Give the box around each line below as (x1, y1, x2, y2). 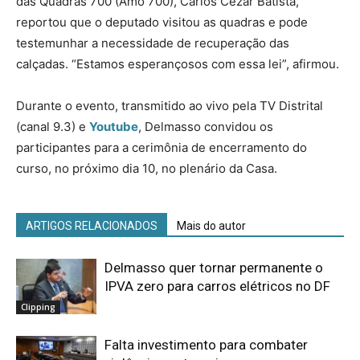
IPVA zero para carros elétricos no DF (104, 277, 330, 294)
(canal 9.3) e (16, 118, 89, 134)
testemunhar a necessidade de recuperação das (16, 35, 289, 51)
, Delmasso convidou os (138, 118, 273, 134)
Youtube (89, 118, 138, 134)
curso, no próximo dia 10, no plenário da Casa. (16, 160, 280, 176)
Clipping (21, 301, 55, 313)
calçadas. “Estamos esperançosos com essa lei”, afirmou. (16, 55, 339, 72)
